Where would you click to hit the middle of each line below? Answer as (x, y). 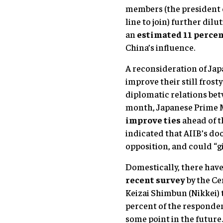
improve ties (153, 119)
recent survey (155, 179)
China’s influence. (160, 47)
